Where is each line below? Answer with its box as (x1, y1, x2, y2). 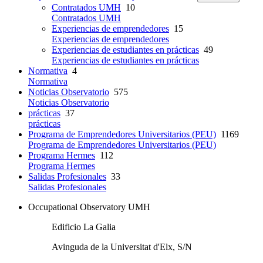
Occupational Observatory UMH (28, 202, 150, 213)
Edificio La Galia (52, 222, 116, 232)
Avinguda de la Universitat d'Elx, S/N (52, 242, 192, 252)
